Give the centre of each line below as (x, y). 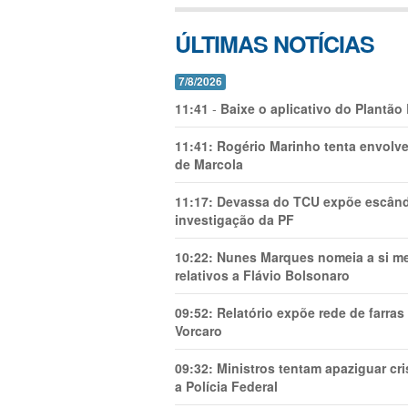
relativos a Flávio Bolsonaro (262, 275)
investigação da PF (235, 219)
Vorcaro (199, 331)
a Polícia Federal (226, 386)
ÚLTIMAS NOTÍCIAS (275, 44)
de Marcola (209, 164)
